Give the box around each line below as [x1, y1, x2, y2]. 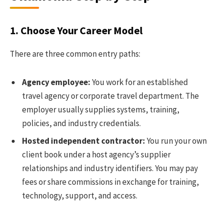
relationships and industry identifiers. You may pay [22, 162, 198, 174]
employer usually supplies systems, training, [22, 104, 179, 115]
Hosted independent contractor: [22, 135, 145, 146]
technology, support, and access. [22, 190, 137, 201]
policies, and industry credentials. [22, 118, 141, 129]
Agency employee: [22, 77, 90, 88]
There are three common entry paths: [10, 48, 140, 59]
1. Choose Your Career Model [10, 24, 143, 38]
